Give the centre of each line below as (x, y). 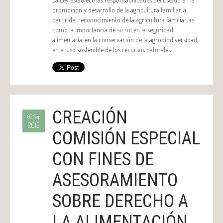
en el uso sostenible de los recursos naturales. (112, 50)
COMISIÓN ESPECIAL (126, 138)
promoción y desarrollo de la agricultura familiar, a (119, 10)
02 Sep (34, 116)
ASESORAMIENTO (115, 180)
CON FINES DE (103, 159)
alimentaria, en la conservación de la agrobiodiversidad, (125, 40)
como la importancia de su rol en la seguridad (113, 30)
